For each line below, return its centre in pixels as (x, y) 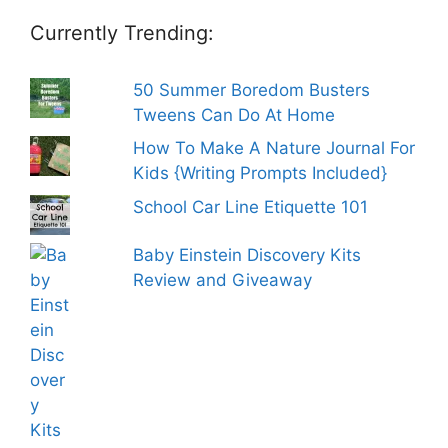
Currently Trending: (122, 32)
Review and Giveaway (223, 280)
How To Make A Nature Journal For (274, 148)
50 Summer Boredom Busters (252, 89)
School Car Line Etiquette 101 (251, 206)
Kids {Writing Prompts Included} (260, 173)
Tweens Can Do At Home (234, 114)
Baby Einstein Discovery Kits (247, 255)
